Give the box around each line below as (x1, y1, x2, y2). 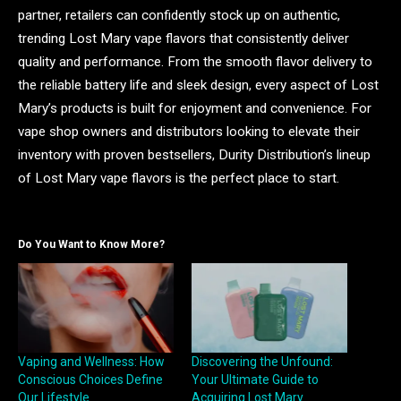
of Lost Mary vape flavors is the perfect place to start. (18, 170, 339, 187)
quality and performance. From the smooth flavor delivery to (18, 54, 372, 71)
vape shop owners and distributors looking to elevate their (18, 124, 360, 141)
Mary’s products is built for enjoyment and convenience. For (18, 100, 371, 117)
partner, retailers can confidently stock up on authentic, (18, 7, 340, 24)
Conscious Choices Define (18, 371, 163, 387)
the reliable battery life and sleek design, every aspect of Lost (18, 77, 379, 94)
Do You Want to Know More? (18, 238, 165, 252)
